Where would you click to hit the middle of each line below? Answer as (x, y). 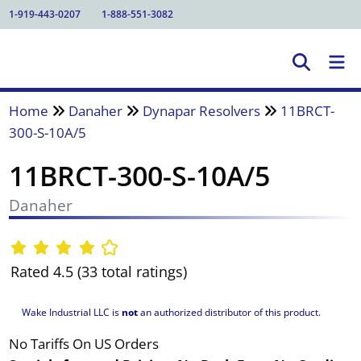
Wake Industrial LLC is (71, 312)
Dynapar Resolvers (201, 110)
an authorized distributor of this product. (229, 312)
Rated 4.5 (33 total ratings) (98, 272)
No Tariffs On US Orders (83, 343)
